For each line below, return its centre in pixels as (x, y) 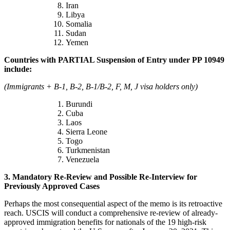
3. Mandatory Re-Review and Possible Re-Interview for (101, 177)
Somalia (79, 24)
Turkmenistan (88, 150)
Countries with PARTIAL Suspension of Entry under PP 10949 (114, 60)
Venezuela (82, 159)
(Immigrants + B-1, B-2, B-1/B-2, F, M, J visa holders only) (101, 86)
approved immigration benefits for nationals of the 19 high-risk (105, 222)
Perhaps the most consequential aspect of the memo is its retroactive (113, 203)
